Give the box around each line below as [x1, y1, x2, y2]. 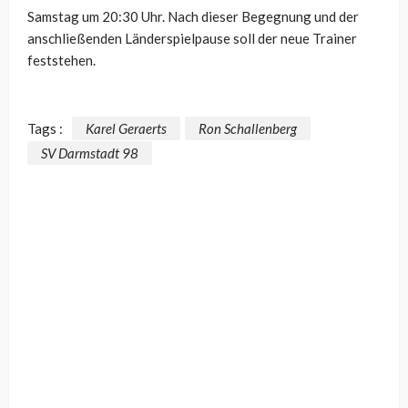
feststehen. [27, 52, 96, 69]
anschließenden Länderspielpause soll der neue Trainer [27, 30, 357, 47]
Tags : [27, 119, 63, 137]
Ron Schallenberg [199, 119, 297, 137]
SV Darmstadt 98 [41, 144, 138, 161]
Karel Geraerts [86, 119, 167, 137]
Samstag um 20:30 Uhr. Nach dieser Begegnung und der [27, 8, 359, 25]
